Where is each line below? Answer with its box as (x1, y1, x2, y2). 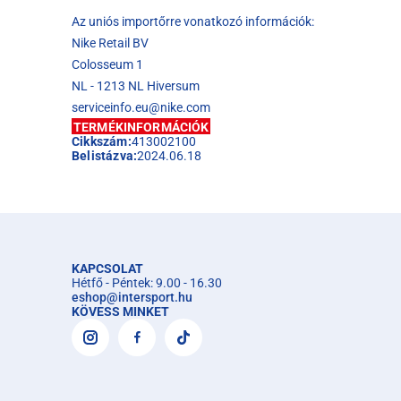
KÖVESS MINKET (72, 303, 169, 319)
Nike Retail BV (72, 35, 149, 50)
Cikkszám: (72, 133, 132, 149)
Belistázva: (72, 148, 138, 163)
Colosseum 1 (72, 56, 143, 72)
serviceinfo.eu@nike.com (72, 99, 210, 115)
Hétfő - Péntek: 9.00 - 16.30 (72, 275, 222, 290)
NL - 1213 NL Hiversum (72, 78, 200, 93)
